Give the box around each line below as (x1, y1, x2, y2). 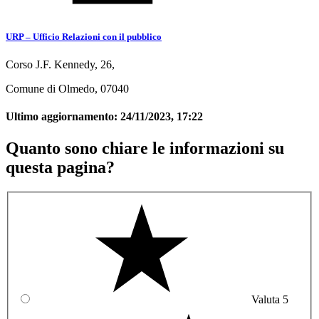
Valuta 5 (251, 293, 288, 306)
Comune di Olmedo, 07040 (6, 83, 129, 95)
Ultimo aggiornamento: (6, 110, 120, 123)
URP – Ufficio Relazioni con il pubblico (6, 31, 162, 43)
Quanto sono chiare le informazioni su (6, 138, 284, 157)
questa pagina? (6, 157, 115, 177)
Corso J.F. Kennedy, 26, (6, 58, 115, 71)
